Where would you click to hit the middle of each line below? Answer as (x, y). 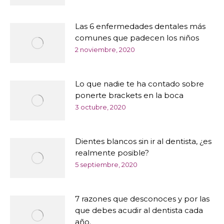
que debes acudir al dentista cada (139, 210)
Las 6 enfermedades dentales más (140, 26)
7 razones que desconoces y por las (142, 199)
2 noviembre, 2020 (105, 49)
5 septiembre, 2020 (106, 164)
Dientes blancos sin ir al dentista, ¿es (143, 141)
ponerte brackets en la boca (129, 95)
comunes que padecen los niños (137, 38)
